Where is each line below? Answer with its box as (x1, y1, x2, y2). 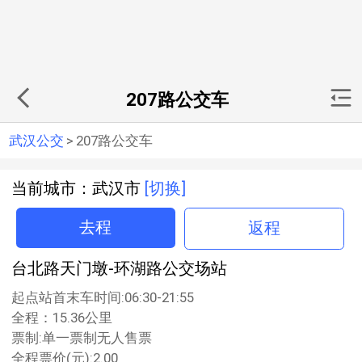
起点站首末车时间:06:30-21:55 (11, 289, 194, 305)
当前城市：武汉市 (11, 179, 145, 198)
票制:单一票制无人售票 (11, 330, 152, 346)
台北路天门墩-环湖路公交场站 (11, 259, 227, 278)
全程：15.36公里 (11, 309, 112, 326)
